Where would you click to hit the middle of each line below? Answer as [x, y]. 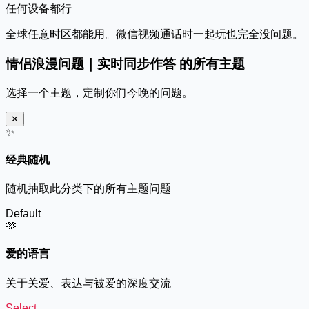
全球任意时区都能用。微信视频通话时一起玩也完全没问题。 [154, 34]
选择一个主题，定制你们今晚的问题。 [99, 92]
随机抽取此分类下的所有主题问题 [88, 189]
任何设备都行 [39, 9]
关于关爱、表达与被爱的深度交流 [88, 283]
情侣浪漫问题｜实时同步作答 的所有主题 [125, 63]
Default [23, 214]
